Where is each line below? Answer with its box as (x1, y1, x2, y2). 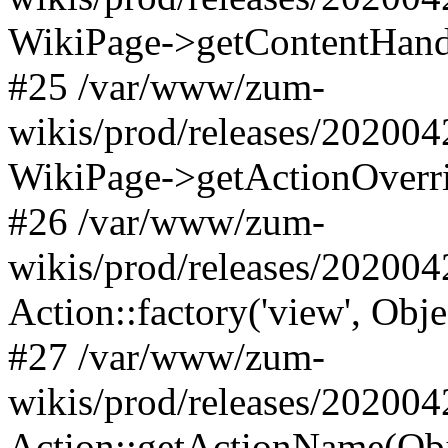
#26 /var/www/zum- (8, 200, 325, 243)
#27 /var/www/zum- (8, 335, 325, 378)
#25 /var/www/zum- (8, 65, 325, 108)
